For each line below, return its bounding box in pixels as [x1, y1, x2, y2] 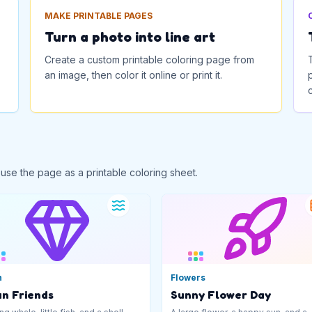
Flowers [171, 272, 205, 283]
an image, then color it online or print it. [44, 69, 222, 81]
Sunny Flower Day [171, 287, 271, 302]
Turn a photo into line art [44, 29, 215, 45]
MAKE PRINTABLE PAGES [44, 10, 153, 21]
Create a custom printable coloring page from [44, 54, 254, 65]
